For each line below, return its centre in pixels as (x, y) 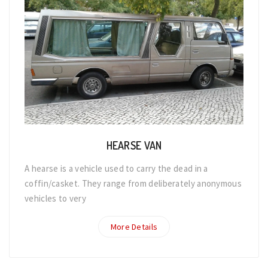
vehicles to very (55, 198)
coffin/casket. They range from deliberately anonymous (133, 183)
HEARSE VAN (134, 145)
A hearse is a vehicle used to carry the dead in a (116, 168)
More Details (134, 226)
